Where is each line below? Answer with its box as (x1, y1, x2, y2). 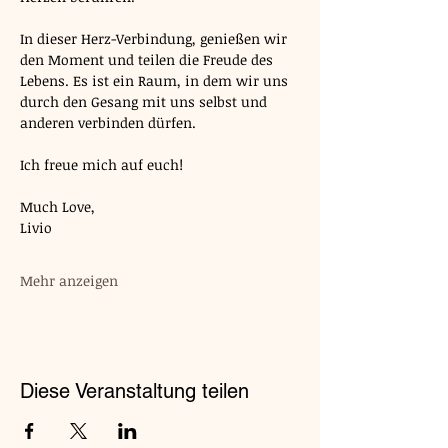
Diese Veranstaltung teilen (20, 379, 249, 403)
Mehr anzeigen (20, 271, 118, 290)
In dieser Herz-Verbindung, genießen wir (20, 29, 291, 48)
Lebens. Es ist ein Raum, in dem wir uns (20, 71, 292, 90)
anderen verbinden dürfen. (20, 113, 196, 132)
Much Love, (20, 197, 95, 216)
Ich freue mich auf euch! (20, 155, 183, 174)
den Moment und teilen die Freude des (20, 50, 277, 69)
